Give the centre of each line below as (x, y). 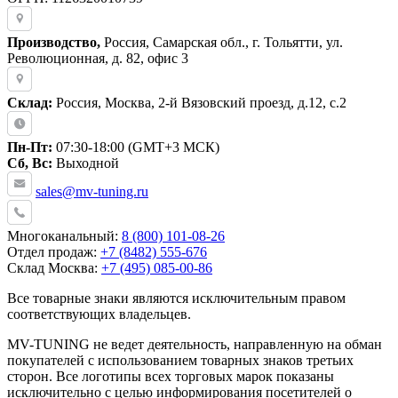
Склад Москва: (54, 267)
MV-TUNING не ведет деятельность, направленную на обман (195, 344)
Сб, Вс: (30, 163)
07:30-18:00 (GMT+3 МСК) (136, 147)
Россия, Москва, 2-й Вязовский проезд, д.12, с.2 (199, 102)
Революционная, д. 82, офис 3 (98, 58)
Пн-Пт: (30, 147)
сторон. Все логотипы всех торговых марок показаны (171, 376)
